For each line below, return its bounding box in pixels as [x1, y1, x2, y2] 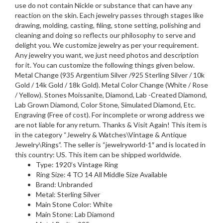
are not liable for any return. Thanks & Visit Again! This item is [15, 120, 207, 129]
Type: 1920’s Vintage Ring [36, 160, 118, 169]
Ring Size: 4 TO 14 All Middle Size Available [36, 170, 167, 179]
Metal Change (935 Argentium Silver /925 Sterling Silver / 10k [15, 70, 205, 79]
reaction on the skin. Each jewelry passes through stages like [15, 10, 204, 19]
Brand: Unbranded [36, 180, 93, 189]
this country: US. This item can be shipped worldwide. [15, 150, 181, 159]
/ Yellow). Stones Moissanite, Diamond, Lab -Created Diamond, [15, 90, 207, 99]
